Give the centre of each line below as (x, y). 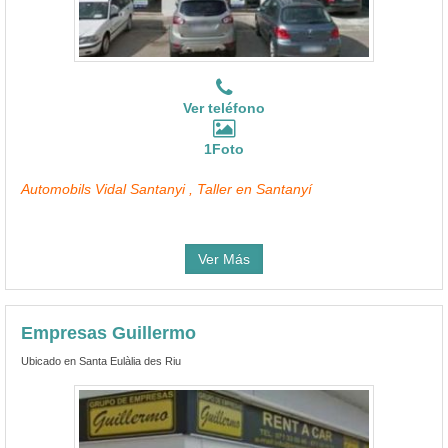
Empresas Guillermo (108, 332)
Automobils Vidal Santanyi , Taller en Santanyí (166, 188)
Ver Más (224, 258)
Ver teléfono (224, 107)
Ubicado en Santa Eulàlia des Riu (101, 360)
